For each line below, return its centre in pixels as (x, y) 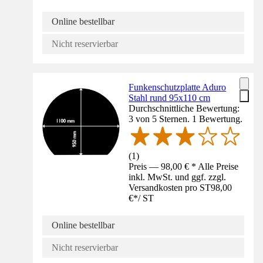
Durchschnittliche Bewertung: (184, 108)
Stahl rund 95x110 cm (170, 97)
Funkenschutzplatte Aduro (178, 87)
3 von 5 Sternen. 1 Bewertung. (186, 119)
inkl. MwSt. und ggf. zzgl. (178, 177)
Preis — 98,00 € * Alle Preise (184, 166)
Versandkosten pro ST (170, 187)
